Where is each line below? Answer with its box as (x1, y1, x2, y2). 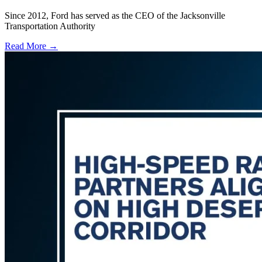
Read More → (5, 40, 58, 51)
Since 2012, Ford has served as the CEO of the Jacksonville (5, 10, 225, 20)
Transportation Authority (5, 20, 95, 31)
